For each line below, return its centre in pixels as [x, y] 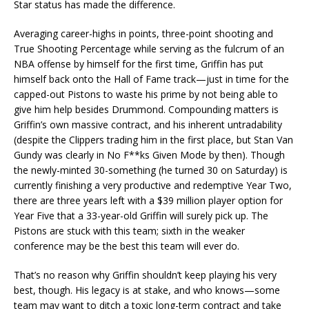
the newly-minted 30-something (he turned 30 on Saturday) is [151, 170]
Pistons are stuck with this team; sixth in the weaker [129, 230]
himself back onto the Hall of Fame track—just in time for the [151, 79]
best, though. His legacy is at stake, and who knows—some [147, 290]
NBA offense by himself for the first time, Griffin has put [139, 63]
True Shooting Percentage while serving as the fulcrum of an [149, 48]
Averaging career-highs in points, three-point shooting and [143, 33]
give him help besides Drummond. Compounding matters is [146, 109]
